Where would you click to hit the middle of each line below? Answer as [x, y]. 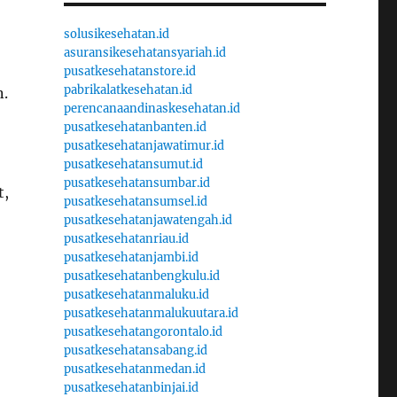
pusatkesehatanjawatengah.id [148, 220]
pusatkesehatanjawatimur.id [144, 145]
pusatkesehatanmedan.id [134, 369]
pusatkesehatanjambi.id [131, 257]
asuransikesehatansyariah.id [144, 52]
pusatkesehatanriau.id [126, 238]
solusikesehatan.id [116, 34]
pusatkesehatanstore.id [129, 71]
